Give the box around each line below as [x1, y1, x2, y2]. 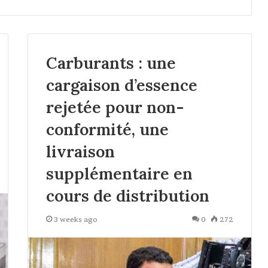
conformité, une [45, 119, 169, 139]
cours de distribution [45, 185, 209, 206]
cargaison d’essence [45, 75, 197, 95]
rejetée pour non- [45, 97, 184, 117]
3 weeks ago [53, 215, 98, 224]
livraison [45, 141, 115, 162]
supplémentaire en [45, 163, 193, 184]
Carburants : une [45, 53, 176, 73]
